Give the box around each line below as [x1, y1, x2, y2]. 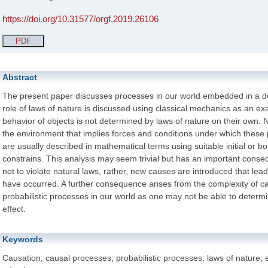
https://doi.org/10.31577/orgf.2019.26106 [2, 14, 159, 24]
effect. [2, 204, 26, 214]
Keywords [2, 234, 43, 244]
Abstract [2, 72, 37, 82]
